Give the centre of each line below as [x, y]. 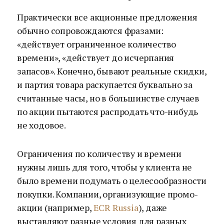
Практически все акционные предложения [107, 17]
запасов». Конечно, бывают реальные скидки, [112, 71]
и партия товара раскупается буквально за [105, 84]
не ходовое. [41, 125]
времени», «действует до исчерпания [96, 57]
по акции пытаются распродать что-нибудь [108, 111]
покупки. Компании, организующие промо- [107, 194]
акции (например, [55, 207]
